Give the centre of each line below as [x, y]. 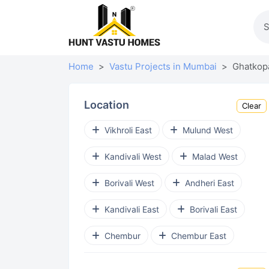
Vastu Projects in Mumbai [163, 66]
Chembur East [199, 235]
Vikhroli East [128, 130]
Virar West [215, 262]
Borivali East [213, 209]
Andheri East [210, 183]
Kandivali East [132, 209]
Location [107, 104]
